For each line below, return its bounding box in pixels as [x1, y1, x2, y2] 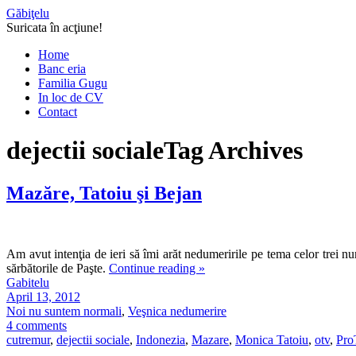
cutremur [6, 332, 50, 346]
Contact [38, 105, 77, 118]
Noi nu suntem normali [6, 304, 122, 318]
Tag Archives [164, 136, 303, 165]
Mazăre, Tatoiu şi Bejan [6, 182, 202, 203]
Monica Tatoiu [235, 332, 308, 346]
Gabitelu [6, 275, 49, 289]
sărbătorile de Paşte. [6, 261, 109, 275]
